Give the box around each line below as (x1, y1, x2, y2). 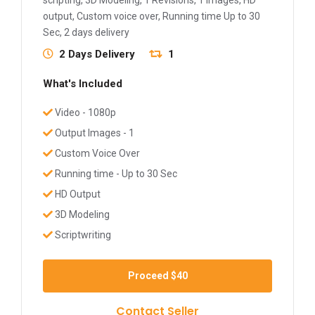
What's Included (43, 77, 122, 90)
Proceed (127, 269, 171, 281)
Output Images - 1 (53, 127, 134, 139)
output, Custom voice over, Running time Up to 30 (43, 10, 260, 22)
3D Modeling (53, 208, 110, 220)
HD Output (53, 188, 101, 200)
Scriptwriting (53, 229, 111, 240)
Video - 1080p (53, 106, 116, 118)
